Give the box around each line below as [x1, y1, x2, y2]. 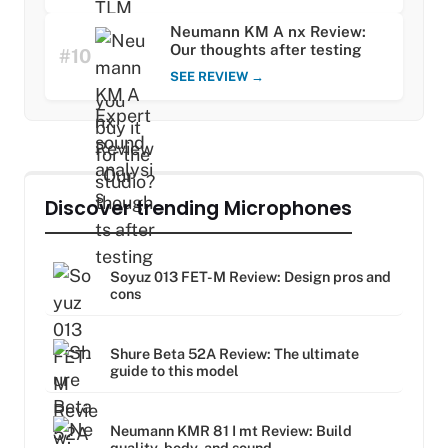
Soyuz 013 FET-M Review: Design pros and [110, 267, 391, 285]
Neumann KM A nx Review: [170, 23, 366, 41]
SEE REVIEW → [170, 69, 264, 85]
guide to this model [110, 361, 239, 379]
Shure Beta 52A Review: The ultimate [110, 344, 359, 362]
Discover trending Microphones [45, 195, 352, 223]
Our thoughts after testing [170, 41, 362, 59]
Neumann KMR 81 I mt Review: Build [110, 421, 352, 439]
